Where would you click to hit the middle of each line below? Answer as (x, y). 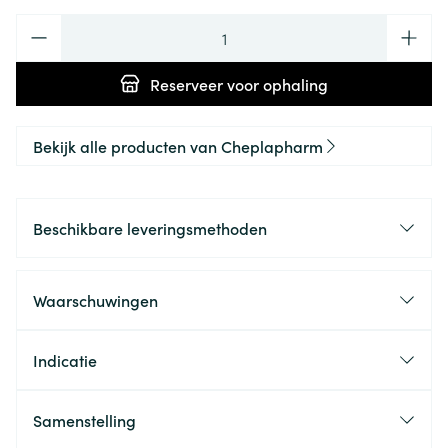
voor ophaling (275, 84)
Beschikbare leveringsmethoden (150, 228)
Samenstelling (84, 420)
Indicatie (65, 360)
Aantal (39, 24)
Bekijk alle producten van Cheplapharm (178, 146)
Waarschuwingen (95, 300)
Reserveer (186, 84)
